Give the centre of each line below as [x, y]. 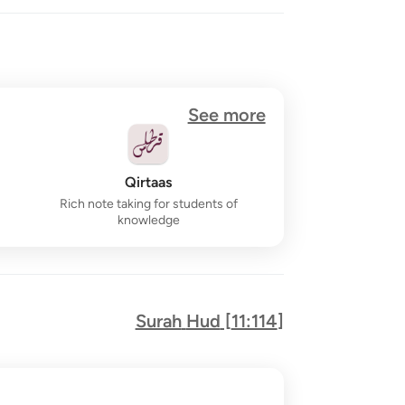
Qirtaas [149, 182]
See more [226, 115]
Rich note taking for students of [148, 204]
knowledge [148, 220]
